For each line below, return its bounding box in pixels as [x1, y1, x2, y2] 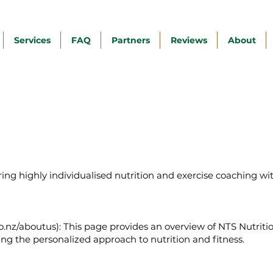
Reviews [170, 35, 207, 46]
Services [13, 35, 51, 46]
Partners [111, 35, 150, 46]
